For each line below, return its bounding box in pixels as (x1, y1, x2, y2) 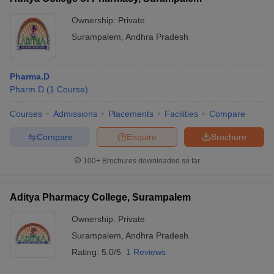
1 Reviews (126, 247, 166, 257)
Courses (10, 109, 42, 119)
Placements (108, 109, 154, 119)
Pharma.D (10, 72, 50, 81)
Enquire (127, 131, 157, 142)
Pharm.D (10, 84, 44, 94)
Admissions (53, 109, 97, 119)
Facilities (165, 109, 198, 119)
